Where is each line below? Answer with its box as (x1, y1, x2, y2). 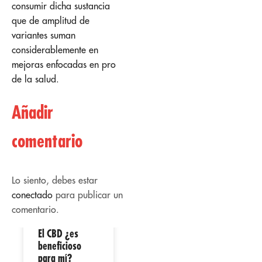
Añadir (12, 100, 53, 123)
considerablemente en (12, 44, 98, 56)
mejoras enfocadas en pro (12, 58, 116, 71)
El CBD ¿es (38, 227, 78, 241)
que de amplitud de (12, 15, 89, 27)
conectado (12, 188, 53, 201)
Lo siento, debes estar (12, 174, 98, 186)
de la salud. (12, 73, 62, 85)
